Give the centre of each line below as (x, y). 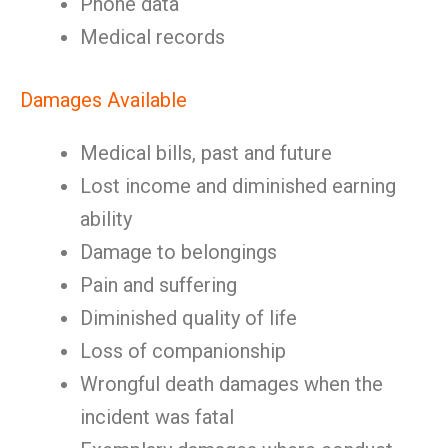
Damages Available (103, 100)
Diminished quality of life (188, 318)
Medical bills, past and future (206, 153)
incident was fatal (157, 417)
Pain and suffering (158, 285)
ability (106, 219)
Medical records (152, 37)
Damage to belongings (178, 252)
